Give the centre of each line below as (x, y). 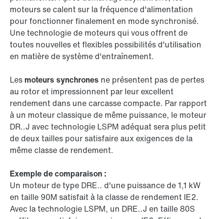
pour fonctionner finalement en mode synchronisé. (104, 21)
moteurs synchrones (62, 80)
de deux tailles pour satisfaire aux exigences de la (101, 139)
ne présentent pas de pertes (152, 80)
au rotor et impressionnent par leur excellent (92, 92)
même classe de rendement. (62, 150)
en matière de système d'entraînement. (82, 56)
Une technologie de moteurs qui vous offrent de (99, 33)
